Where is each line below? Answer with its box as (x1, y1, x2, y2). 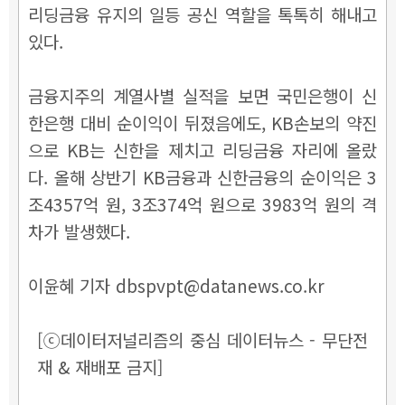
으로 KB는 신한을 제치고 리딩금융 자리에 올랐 (28, 137, 377, 162)
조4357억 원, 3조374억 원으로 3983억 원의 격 (28, 191, 377, 216)
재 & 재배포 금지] (37, 353, 163, 379)
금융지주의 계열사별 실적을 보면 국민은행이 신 (28, 82, 377, 108)
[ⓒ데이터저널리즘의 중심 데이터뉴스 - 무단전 (37, 326, 368, 352)
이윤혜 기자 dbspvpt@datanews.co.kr (28, 272, 325, 297)
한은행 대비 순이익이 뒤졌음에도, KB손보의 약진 (28, 109, 377, 135)
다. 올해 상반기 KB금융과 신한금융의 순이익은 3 (28, 164, 377, 189)
